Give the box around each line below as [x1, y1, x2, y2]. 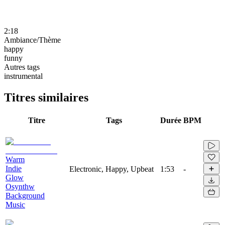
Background [6, 191, 45, 200]
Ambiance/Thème [4, 35, 61, 44]
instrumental [4, 71, 43, 80]
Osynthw [6, 182, 35, 191]
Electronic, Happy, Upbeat [69, 164, 154, 173]
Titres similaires [4, 90, 88, 104]
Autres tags [4, 62, 40, 71]
